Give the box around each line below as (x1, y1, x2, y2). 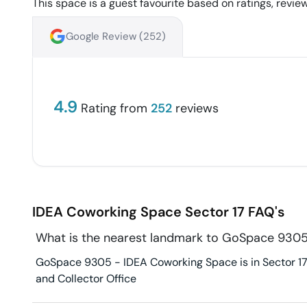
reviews (175, 100, 219, 117)
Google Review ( (66, 29, 143, 44)
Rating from (81, 100, 147, 117)
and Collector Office (36, 271, 136, 286)
